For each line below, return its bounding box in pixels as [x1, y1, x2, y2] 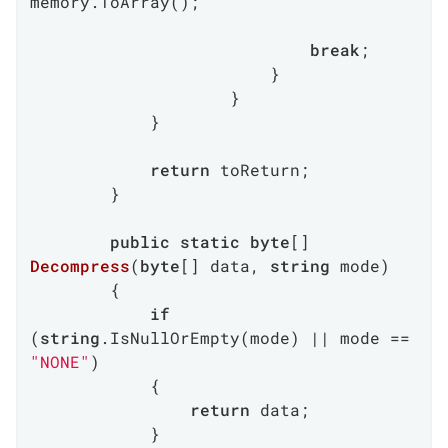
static [180, 231, 240, 252]
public [110, 231, 170, 252]
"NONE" [30, 351, 90, 372]
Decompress [30, 255, 130, 276]
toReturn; [210, 159, 310, 180]
